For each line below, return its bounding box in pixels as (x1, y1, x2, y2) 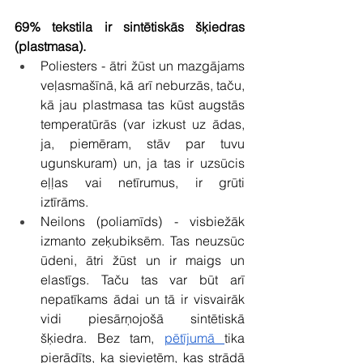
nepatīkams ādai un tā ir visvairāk (41, 290, 245, 307)
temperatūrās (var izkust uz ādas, (41, 115, 245, 132)
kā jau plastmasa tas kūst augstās (41, 96, 245, 113)
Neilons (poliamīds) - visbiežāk (41, 212, 245, 229)
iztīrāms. (41, 193, 92, 210)
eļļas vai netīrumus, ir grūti (41, 173, 245, 190)
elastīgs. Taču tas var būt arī (41, 271, 245, 288)
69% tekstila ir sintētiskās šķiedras (15, 18, 245, 35)
